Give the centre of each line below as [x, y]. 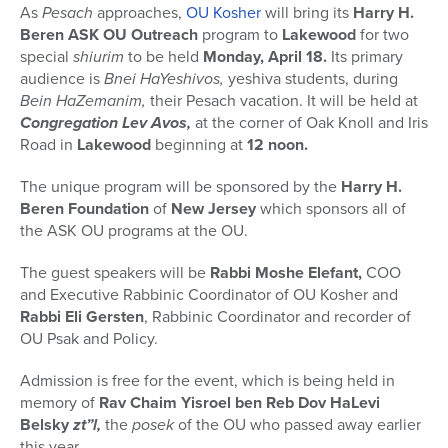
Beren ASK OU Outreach [109, 34]
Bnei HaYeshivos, [164, 78]
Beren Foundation [84, 208]
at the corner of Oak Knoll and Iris [309, 122]
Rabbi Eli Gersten [82, 316]
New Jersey [213, 208]
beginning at [199, 144]
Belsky [46, 424]
